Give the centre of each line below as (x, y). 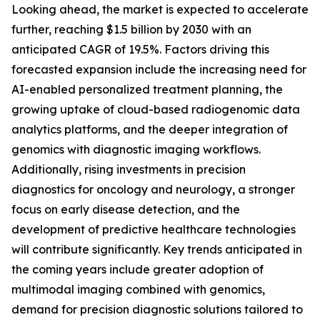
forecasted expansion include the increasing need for (159, 70)
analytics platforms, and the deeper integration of (150, 130)
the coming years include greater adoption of (137, 270)
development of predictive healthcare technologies (154, 230)
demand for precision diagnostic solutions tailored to (157, 310)
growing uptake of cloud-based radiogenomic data (156, 110)
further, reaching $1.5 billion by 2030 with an (131, 30)
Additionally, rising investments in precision (129, 170)
